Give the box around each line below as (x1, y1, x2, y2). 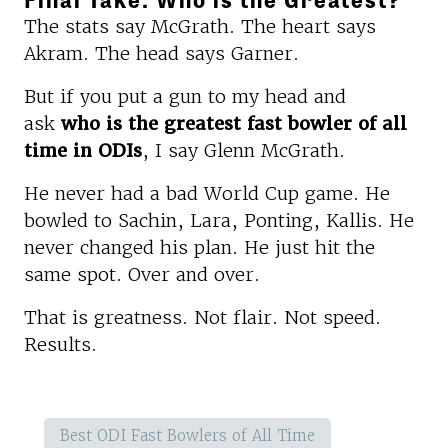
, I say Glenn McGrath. (142, 138, 345, 162)
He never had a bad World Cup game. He (24, 181, 390, 205)
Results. (24, 332, 97, 356)
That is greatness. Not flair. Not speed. (24, 305, 381, 329)
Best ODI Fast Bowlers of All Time (60, 425, 315, 445)
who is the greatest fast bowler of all (61, 111, 407, 135)
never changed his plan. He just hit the (24, 235, 375, 259)
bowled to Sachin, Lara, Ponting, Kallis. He (24, 208, 414, 232)
